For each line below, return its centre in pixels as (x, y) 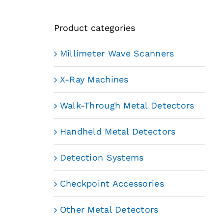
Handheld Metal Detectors (118, 132)
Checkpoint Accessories (112, 184)
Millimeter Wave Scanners (117, 54)
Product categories (94, 28)
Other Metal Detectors (109, 210)
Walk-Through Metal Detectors (127, 106)
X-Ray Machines (94, 80)
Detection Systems (102, 158)
